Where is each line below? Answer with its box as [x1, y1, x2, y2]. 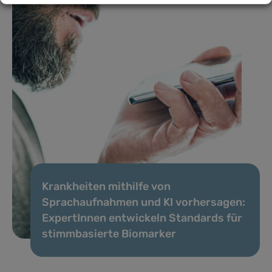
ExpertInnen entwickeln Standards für [42, 211, 242, 225]
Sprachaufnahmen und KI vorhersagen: [42, 195, 245, 209]
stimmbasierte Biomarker [42, 226, 176, 240]
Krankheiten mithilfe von [42, 179, 171, 193]
